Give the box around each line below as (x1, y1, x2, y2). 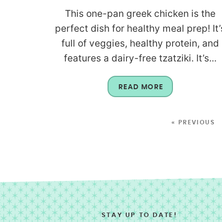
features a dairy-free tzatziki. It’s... (64, 53, 217, 64)
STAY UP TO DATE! (101, 212, 178, 219)
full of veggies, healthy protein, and (61, 38, 220, 50)
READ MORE (118, 84, 164, 91)
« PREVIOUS (171, 119, 216, 126)
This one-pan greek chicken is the (65, 8, 216, 20)
